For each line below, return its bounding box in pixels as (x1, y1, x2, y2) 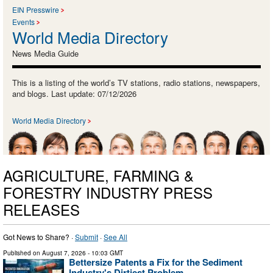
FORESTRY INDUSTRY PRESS (3, 181, 213, 203)
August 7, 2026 (42, 248, 86, 257)
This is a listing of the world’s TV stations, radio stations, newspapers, (12, 76, 260, 88)
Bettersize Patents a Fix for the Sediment (69, 255, 243, 269)
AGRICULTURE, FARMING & (3, 164, 194, 186)
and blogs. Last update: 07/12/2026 (12, 87, 136, 99)
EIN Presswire (12, 4, 59, 15)
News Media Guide (12, 47, 79, 59)
